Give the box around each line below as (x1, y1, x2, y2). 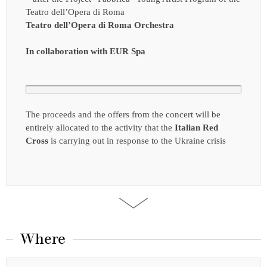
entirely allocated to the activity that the (26, 122, 175, 132)
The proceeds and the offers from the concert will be (26, 109, 221, 119)
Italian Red (175, 122, 218, 132)
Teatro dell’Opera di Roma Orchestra (26, 20, 174, 30)
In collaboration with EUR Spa (26, 46, 145, 56)
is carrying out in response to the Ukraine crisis (48, 135, 226, 145)
